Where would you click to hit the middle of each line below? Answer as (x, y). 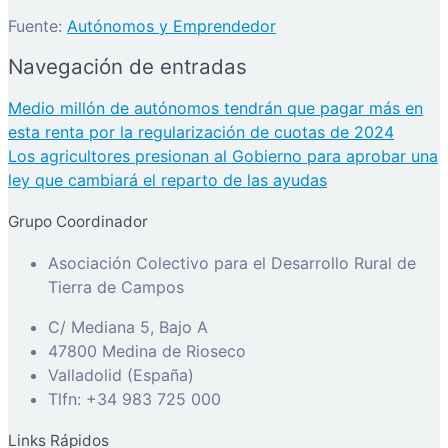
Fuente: (37, 26)
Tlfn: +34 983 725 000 (134, 399)
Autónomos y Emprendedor (171, 26)
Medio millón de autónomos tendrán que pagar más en (215, 108)
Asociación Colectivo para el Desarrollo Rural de (232, 263)
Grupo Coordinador (78, 221)
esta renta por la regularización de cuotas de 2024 (201, 132)
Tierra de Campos (116, 287)
